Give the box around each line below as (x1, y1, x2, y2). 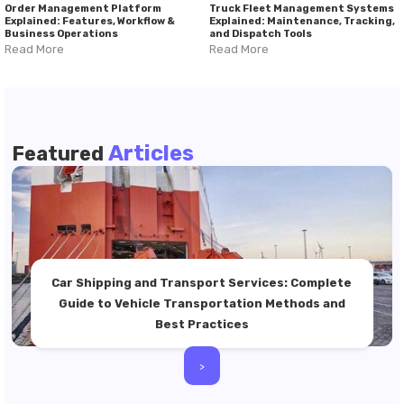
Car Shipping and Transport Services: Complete (51, 275, 353, 289)
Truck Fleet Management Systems (209, 2, 394, 14)
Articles (108, 140, 194, 166)
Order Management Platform (5, 2, 161, 14)
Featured (12, 141, 108, 166)
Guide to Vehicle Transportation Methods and (58, 296, 345, 310)
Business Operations (5, 27, 118, 40)
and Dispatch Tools (209, 27, 312, 40)
